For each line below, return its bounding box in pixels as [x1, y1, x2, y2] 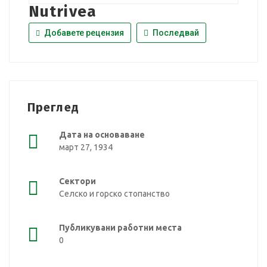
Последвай [151, 27, 199, 38]
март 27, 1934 [59, 142, 113, 152]
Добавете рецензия [42, 27, 124, 38]
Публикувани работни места [59, 222, 182, 232]
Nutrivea [29, 2, 97, 21]
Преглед [27, 100, 79, 114]
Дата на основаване [59, 129, 145, 139]
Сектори [59, 176, 96, 186]
